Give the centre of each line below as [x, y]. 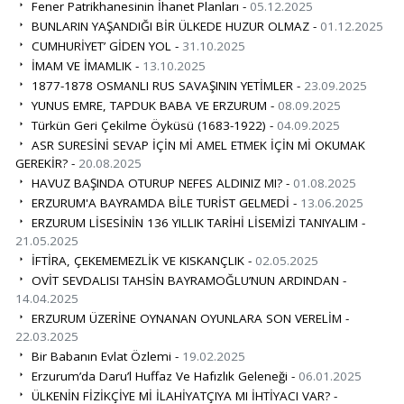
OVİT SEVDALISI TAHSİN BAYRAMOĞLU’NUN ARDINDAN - [187, 280]
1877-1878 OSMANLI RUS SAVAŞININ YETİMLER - [165, 85]
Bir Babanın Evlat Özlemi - [105, 356]
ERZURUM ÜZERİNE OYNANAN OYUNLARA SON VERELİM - [188, 318]
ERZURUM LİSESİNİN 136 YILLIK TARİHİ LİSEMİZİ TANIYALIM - [196, 222]
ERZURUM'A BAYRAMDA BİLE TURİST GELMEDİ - [164, 202]
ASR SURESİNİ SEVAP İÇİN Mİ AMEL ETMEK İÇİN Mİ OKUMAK [196, 145]
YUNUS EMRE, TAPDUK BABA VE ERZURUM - [152, 105]
